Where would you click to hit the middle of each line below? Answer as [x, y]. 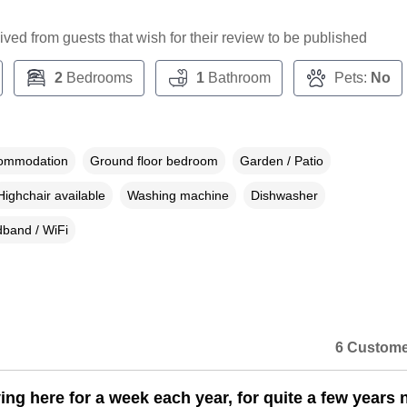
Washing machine [178, 196]
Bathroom [237, 78]
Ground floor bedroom [154, 161]
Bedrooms [97, 78]
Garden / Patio [281, 161]
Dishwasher [284, 196]
